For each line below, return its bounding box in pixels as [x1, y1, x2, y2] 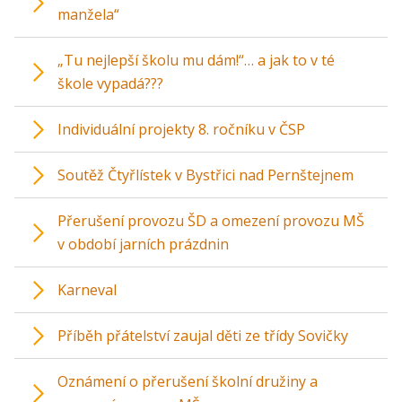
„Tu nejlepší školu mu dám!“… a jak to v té [57, 50, 335, 71]
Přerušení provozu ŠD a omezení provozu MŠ [57, 211, 364, 232]
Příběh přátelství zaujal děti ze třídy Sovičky [57, 326, 348, 346]
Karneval [57, 280, 117, 301]
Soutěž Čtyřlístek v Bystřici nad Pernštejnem [57, 165, 354, 186]
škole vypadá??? [57, 74, 163, 94]
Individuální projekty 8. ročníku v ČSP [57, 119, 305, 140]
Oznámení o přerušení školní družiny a [57, 371, 318, 392]
